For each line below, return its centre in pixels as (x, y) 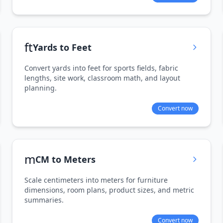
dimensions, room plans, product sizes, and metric (109, 190)
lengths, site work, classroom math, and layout (102, 78)
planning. (41, 88)
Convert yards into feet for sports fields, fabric (101, 68)
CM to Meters (65, 159)
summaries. (44, 200)
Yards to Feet (62, 47)
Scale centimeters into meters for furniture (96, 180)
